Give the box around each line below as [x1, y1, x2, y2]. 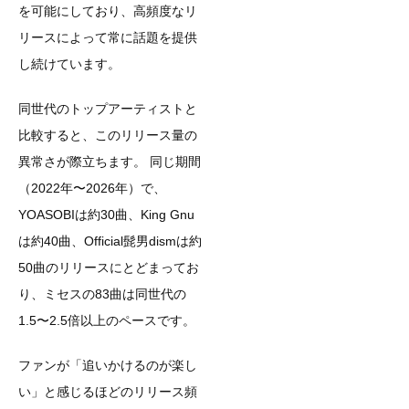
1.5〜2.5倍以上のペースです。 [18, 312, 195, 328]
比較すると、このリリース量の [18, 127, 197, 142]
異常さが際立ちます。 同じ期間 [18, 153, 201, 169]
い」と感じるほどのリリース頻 [18, 383, 197, 399]
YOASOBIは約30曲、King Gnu [18, 206, 194, 222]
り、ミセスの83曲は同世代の [18, 286, 186, 301]
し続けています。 [18, 56, 121, 71]
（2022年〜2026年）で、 [18, 180, 166, 195]
